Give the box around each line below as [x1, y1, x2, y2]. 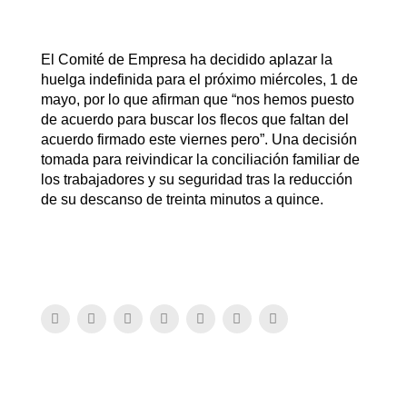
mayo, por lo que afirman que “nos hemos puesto [40, 92, 354, 108]
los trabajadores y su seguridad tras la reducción [40, 172, 352, 188]
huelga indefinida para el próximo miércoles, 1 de [40, 72, 358, 88]
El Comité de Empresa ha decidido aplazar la [40, 52, 333, 68]
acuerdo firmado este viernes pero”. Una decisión [40, 132, 357, 148]
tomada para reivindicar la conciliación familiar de [40, 152, 360, 168]
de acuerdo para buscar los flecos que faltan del [40, 112, 349, 128]
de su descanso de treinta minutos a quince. [40, 192, 323, 208]
